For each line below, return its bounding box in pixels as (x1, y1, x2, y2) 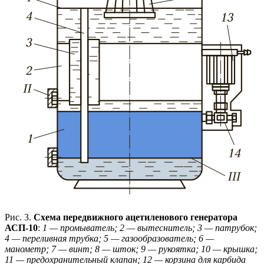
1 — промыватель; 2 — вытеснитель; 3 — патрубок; (42, 223, 257, 233)
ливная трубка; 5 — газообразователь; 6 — (40, 233, 214, 244)
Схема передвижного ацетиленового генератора (34, 212, 237, 223)
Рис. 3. (5, 212, 34, 223)
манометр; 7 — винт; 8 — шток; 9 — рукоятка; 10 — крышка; (5, 244, 258, 255)
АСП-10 (5, 223, 38, 233)
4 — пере (5, 233, 40, 244)
